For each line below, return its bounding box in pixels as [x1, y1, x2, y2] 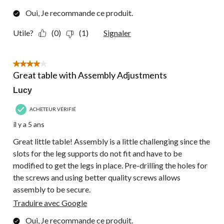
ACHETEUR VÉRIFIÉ [29, 105, 76, 112]
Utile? [13, 28, 33, 38]
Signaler [103, 28, 131, 38]
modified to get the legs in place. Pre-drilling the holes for [13, 160, 207, 170]
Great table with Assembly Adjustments [13, 69, 167, 81]
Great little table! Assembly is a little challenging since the [13, 136, 210, 146]
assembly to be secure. [13, 184, 90, 194]
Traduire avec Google [13, 198, 87, 208]
